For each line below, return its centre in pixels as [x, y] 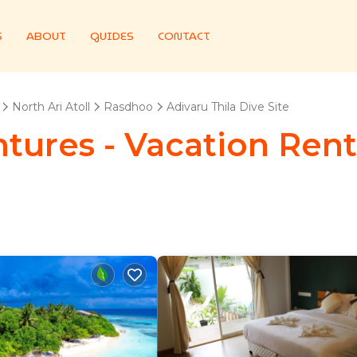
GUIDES [112, 36]
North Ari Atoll [51, 107]
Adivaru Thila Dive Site [228, 107]
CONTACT [184, 36]
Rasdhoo [128, 107]
